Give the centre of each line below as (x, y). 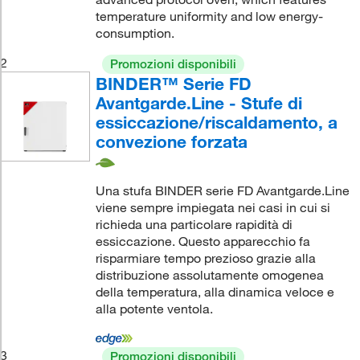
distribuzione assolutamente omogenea (209, 274)
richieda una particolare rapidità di (194, 224)
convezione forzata (171, 141)
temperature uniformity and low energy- (209, 16)
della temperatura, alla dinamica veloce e (215, 291)
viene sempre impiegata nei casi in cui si (213, 207)
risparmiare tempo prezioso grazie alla (205, 258)
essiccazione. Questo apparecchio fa (202, 241)
